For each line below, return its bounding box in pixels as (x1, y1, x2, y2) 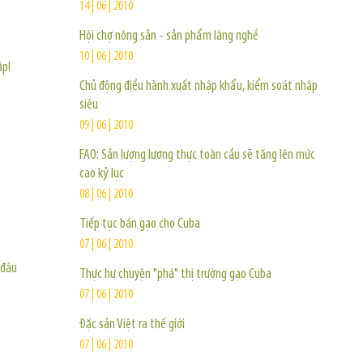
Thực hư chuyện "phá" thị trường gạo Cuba (79, 267, 271, 282)
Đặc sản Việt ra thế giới (79, 317, 185, 332)
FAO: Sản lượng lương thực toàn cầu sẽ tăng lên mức (79, 147, 315, 163)
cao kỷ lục (79, 166, 124, 181)
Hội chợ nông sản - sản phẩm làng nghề (79, 28, 258, 44)
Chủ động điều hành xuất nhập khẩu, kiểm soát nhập (79, 79, 318, 94)
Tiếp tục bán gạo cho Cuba (79, 216, 200, 232)
